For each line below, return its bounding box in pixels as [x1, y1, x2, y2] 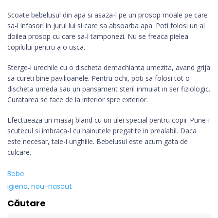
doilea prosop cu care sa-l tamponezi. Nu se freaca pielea [7, 32, 188, 41]
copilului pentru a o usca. [7, 42, 85, 52]
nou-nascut [31, 182, 72, 192]
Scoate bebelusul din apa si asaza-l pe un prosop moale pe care [7, 10, 208, 20]
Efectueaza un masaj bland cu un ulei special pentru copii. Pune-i [7, 115, 210, 125]
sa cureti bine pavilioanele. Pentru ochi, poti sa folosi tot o [7, 73, 190, 83]
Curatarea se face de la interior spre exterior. [7, 95, 150, 105]
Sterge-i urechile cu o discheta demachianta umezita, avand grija [7, 63, 210, 73]
